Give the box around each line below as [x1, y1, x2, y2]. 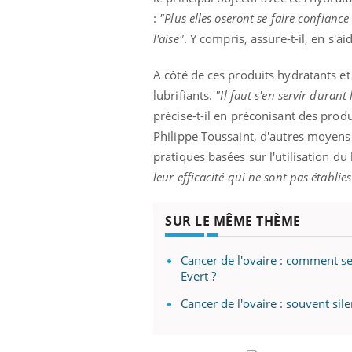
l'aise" [153, 31, 184, 47]
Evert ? [181, 268, 216, 284]
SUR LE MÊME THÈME [165, 212, 301, 230]
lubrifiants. [153, 87, 216, 104]
